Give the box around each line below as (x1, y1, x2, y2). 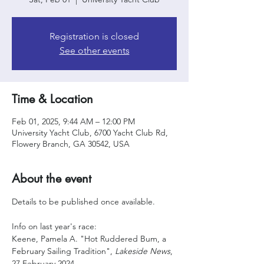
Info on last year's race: (12, 221, 97, 232)
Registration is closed (49, 31, 139, 42)
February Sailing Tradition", (12, 246, 115, 256)
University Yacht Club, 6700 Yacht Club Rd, (12, 127, 168, 138)
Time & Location (12, 91, 93, 107)
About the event (12, 171, 91, 186)
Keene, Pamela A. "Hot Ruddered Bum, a (12, 233, 169, 244)
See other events (59, 45, 130, 56)
